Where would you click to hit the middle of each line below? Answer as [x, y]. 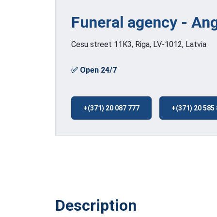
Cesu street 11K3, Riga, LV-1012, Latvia [139, 44]
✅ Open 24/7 [94, 70]
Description [96, 205]
